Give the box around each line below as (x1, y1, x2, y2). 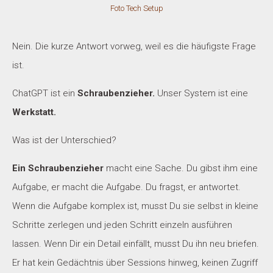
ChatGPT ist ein (12, 88, 77, 99)
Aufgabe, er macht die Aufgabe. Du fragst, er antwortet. (12, 182, 241, 193)
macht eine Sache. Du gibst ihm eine (104, 163, 258, 174)
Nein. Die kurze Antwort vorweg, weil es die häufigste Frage (12, 41, 256, 52)
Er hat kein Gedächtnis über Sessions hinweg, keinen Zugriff (12, 257, 258, 269)
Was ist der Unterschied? (12, 135, 116, 146)
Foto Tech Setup (110, 4, 163, 13)
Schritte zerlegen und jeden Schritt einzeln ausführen (12, 219, 232, 231)
